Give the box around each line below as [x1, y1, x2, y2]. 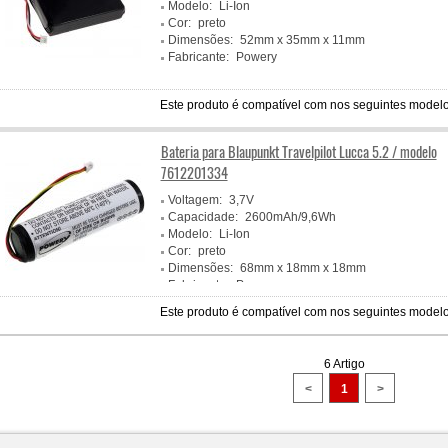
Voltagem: [167, 193, 222, 207]
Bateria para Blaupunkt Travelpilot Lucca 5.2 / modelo [160, 141, 437, 162]
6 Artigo [323, 357, 365, 371]
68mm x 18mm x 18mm [239, 261, 366, 275]
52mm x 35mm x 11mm [239, 33, 365, 47]
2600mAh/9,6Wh [244, 210, 336, 224]
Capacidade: [167, 210, 238, 224]
